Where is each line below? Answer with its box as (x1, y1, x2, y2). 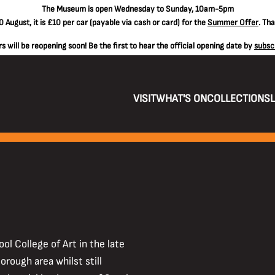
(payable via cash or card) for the (88, 17, 207, 28)
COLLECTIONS (206, 92, 270, 105)
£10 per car (47, 17, 88, 28)
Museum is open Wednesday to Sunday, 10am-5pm (56, 4, 234, 14)
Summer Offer (207, 17, 258, 28)
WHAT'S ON (155, 92, 207, 105)
